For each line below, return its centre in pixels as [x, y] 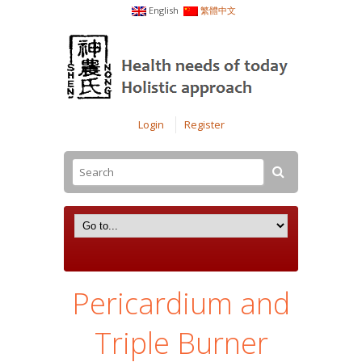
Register [204, 125]
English [163, 10]
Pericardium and [181, 304]
